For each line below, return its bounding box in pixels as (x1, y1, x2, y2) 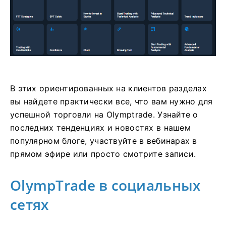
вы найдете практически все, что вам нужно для (10, 96, 213, 107)
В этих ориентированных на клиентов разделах (10, 83, 207, 94)
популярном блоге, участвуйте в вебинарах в (10, 136, 197, 146)
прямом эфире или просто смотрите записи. (10, 149, 196, 159)
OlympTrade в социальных (10, 176, 201, 195)
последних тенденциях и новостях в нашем (10, 123, 191, 133)
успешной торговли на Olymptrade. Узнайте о (10, 109, 198, 120)
